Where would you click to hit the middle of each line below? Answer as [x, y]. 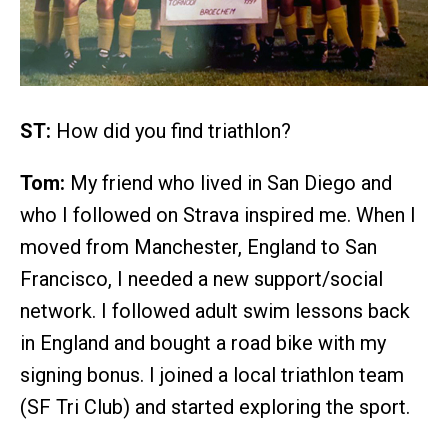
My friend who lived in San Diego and [228, 183]
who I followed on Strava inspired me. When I [218, 215]
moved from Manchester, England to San [198, 247]
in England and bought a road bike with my [203, 343]
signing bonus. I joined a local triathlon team [212, 375]
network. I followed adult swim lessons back [215, 311]
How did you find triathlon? [171, 131]
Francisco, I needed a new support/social [201, 279]
